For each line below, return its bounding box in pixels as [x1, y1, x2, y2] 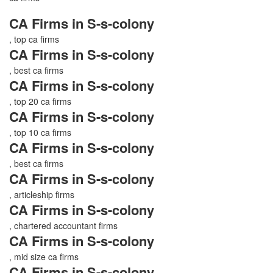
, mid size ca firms [9, 250, 79, 263]
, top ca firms [9, 32, 59, 45]
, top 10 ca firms [9, 126, 71, 138]
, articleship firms [9, 188, 74, 200]
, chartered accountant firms [9, 219, 118, 232]
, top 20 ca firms [9, 94, 71, 107]
